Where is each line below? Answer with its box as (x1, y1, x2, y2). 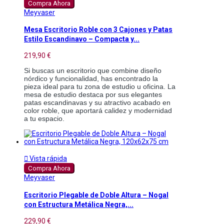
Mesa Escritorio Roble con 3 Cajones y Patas (24, 25, 172, 33)
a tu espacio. (24, 114, 64, 123)
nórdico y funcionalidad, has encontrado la (24, 74, 158, 83)
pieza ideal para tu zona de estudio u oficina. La (24, 82, 175, 91)
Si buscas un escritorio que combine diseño (24, 66, 161, 75)
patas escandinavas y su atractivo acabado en (24, 98, 170, 107)
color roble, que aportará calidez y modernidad (24, 106, 172, 115)
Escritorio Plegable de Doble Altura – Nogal (24, 190, 168, 199)
